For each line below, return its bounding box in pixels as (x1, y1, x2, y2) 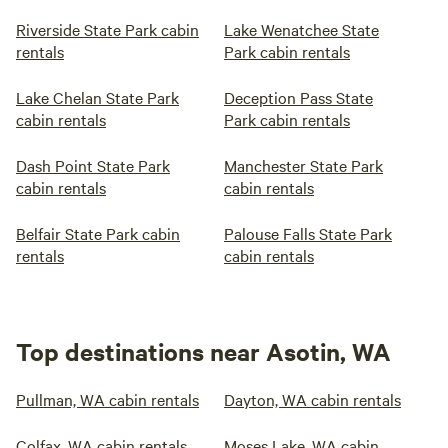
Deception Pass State (224, 86, 373, 108)
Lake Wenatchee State (224, 18, 379, 40)
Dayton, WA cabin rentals (224, 388, 401, 410)
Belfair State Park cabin (16, 222, 180, 244)
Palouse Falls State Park (224, 222, 392, 244)
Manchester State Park (224, 154, 383, 176)
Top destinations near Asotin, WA (16, 335, 391, 367)
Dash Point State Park (16, 154, 170, 176)
